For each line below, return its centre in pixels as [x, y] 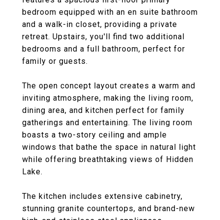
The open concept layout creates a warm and [109, 86]
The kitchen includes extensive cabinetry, [102, 196]
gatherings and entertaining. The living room [107, 123]
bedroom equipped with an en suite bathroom [110, 12]
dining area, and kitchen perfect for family [103, 110]
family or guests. [55, 61]
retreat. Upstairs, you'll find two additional [103, 37]
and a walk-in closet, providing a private [100, 24]
